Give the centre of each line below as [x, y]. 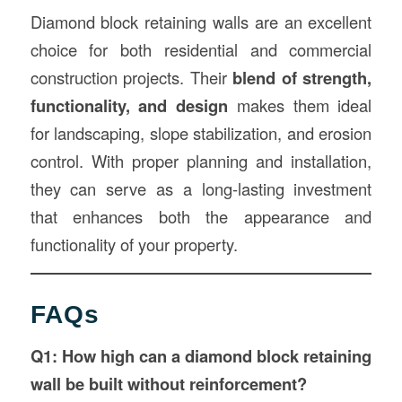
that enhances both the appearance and [201, 216]
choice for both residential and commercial [201, 49]
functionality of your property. [134, 244]
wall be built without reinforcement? [168, 384]
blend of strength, [302, 78]
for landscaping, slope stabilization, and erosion [201, 133]
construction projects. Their [131, 77]
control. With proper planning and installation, [201, 161]
